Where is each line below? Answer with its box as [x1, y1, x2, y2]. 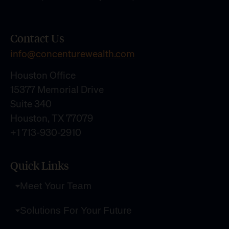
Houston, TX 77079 [10, 111, 93, 125]
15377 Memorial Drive [10, 83, 104, 97]
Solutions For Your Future [20, 204, 132, 216]
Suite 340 [10, 97, 52, 111]
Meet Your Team [20, 180, 92, 191]
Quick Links [10, 157, 69, 173]
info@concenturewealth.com [10, 47, 135, 60]
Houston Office [10, 68, 76, 82]
